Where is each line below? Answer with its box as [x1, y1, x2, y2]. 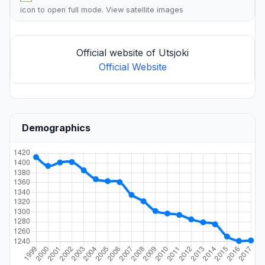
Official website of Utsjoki [76, 47, 189, 59]
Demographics [22, 122, 91, 134]
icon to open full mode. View [20, 5, 126, 14]
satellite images [126, 5, 183, 14]
